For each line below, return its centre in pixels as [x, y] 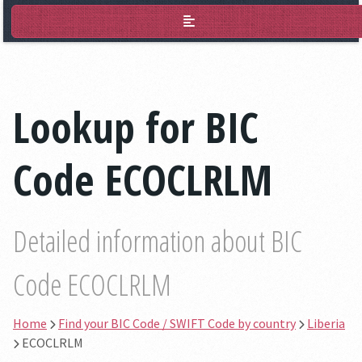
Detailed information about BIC [158, 241]
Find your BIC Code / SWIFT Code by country [177, 323]
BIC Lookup [65, 21]
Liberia [326, 323]
